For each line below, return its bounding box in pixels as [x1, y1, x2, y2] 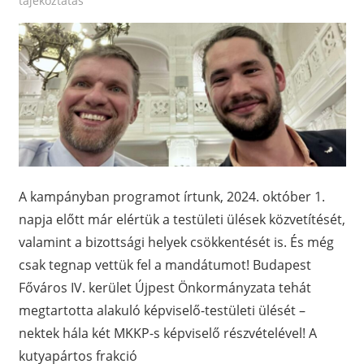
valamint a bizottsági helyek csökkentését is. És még [18, 233, 334, 252]
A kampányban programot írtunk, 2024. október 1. [18, 188, 325, 206]
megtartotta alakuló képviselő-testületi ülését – [18, 301, 305, 320]
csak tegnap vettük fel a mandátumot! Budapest [18, 256, 311, 275]
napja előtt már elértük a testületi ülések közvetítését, [18, 210, 345, 229]
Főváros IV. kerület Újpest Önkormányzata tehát [18, 279, 311, 297]
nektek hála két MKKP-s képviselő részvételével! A [18, 324, 317, 343]
